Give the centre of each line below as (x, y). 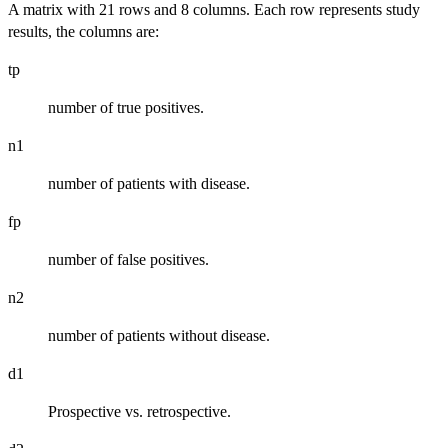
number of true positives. (126, 107)
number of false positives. (128, 259)
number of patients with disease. (149, 183)
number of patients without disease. (159, 335)
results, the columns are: (83, 31)
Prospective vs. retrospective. (139, 411)
